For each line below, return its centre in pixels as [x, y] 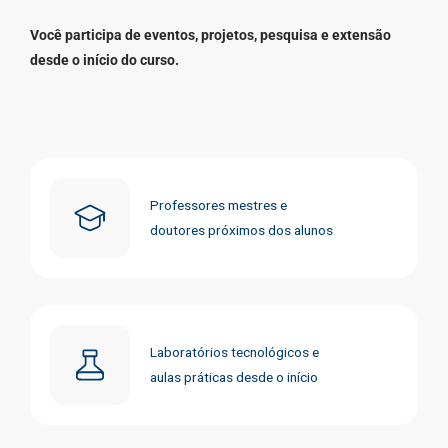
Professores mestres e [218, 204]
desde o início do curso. [104, 59]
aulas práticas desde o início [234, 377]
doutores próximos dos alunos [241, 229]
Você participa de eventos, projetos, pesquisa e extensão [210, 34]
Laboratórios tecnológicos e [234, 352]
